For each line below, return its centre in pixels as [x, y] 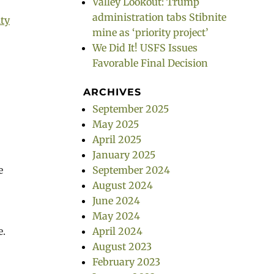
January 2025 [124, 155]
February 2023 [126, 262]
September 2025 [131, 109]
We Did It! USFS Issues [145, 48]
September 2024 [131, 170]
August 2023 [122, 246]
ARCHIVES [112, 92]
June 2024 [116, 201]
